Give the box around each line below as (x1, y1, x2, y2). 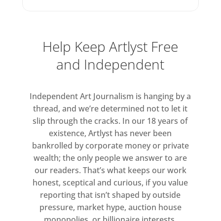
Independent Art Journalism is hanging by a (30, 91, 191, 102)
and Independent (56, 55, 165, 74)
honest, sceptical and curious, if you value (33, 177, 188, 188)
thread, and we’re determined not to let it (33, 103, 188, 114)
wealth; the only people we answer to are (34, 152, 187, 164)
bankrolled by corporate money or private (32, 140, 189, 151)
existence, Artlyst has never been (49, 128, 172, 139)
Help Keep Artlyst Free (42, 37, 179, 56)
